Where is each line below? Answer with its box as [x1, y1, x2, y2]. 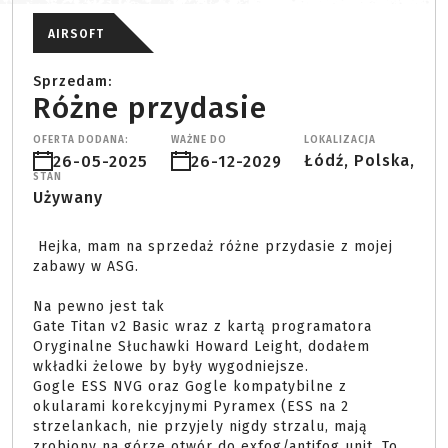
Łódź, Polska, [304, 151, 415, 170]
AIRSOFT [48, 27, 104, 41]
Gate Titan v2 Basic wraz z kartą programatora [33, 318, 372, 335]
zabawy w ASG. [33, 258, 139, 275]
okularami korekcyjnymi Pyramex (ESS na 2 [33, 398, 349, 415]
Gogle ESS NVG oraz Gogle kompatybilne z [33, 378, 347, 395]
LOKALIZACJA [304, 134, 376, 146]
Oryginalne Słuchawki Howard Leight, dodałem [33, 338, 370, 355]
